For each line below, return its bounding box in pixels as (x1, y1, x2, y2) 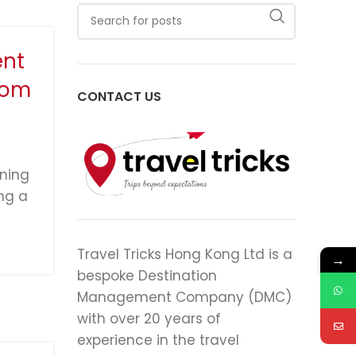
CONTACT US (76, 87, 161, 106)
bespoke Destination (76, 266, 217, 286)
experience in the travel (76, 331, 239, 350)
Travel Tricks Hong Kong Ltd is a (76, 245, 292, 265)
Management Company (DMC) (76, 288, 292, 308)
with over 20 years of (76, 309, 221, 329)
